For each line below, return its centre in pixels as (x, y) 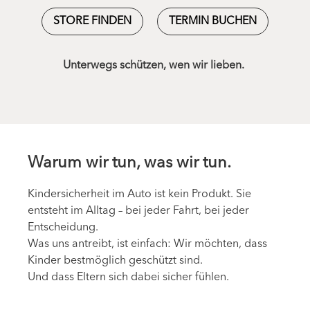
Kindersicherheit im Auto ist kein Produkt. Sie (139, 195)
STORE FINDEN (92, 22)
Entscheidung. (63, 228)
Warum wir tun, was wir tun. (129, 164)
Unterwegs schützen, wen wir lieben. (155, 66)
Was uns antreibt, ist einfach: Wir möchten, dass (147, 245)
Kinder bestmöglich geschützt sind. (115, 261)
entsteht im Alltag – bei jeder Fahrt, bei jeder (138, 211)
